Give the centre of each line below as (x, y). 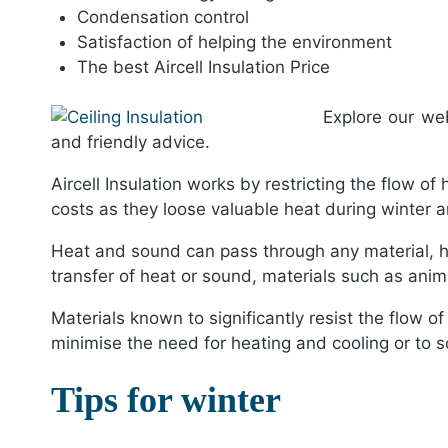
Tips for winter (166, 400)
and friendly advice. (130, 142)
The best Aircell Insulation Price (203, 66)
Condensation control (162, 16)
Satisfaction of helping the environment (234, 41)
